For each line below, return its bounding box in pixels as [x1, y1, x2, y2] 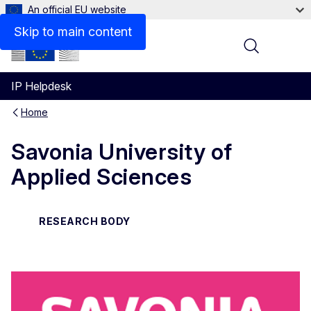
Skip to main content [14, 24, 132, 39]
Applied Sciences [11, 163, 192, 191]
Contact [33, 17, 74, 31]
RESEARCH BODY [39, 215, 131, 227]
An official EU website [28, 3, 126, 15]
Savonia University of [11, 138, 233, 166]
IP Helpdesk [11, 79, 72, 93]
